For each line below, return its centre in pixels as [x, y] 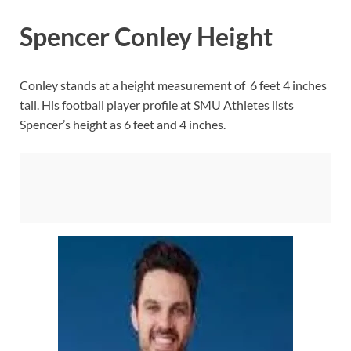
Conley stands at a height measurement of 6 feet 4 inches [173, 85]
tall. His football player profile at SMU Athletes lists [157, 104]
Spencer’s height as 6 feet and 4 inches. [123, 124]
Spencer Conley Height [146, 36]
